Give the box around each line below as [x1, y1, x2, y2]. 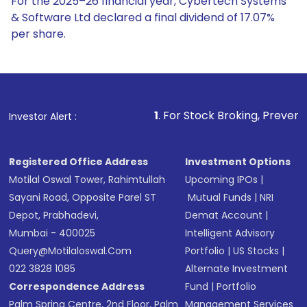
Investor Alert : [9, 110, 77, 123]
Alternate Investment [185, 262, 288, 275]
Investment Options [185, 155, 291, 169]
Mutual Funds [188, 191, 252, 204]
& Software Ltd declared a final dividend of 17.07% [11, 10, 275, 25]
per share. [11, 26, 66, 42]
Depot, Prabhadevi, [9, 208, 99, 222]
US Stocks [233, 244, 280, 258]
